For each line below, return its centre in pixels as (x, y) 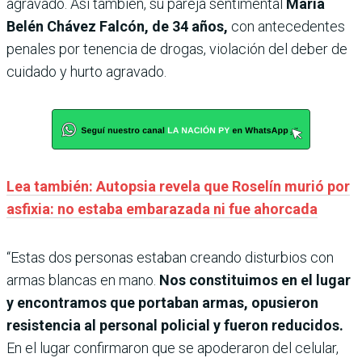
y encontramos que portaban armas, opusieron (162, 303)
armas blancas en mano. (83, 280)
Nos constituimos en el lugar (255, 280)
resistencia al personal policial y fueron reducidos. (175, 326)
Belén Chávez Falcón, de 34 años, (117, 27)
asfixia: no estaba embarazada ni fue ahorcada (162, 209)
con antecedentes (286, 27)
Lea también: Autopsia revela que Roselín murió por (178, 187)
